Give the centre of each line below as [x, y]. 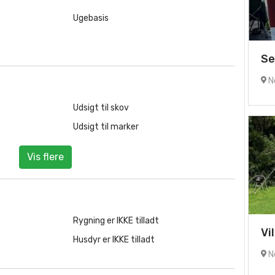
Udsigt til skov [101, 108]
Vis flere [45, 157]
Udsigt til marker [106, 127]
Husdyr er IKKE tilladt [114, 240]
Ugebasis [91, 18]
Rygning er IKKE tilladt [116, 221]
